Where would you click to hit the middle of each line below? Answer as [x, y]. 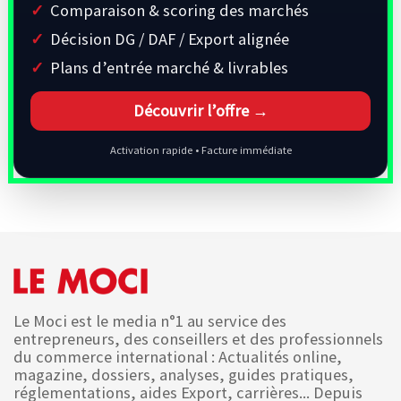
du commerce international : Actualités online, [178, 356]
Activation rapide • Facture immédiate [200, 150]
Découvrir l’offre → [200, 111]
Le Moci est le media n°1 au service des [150, 320]
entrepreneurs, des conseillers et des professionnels [198, 338]
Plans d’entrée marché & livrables [169, 68]
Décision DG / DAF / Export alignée [170, 39]
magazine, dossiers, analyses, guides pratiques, [183, 374]
